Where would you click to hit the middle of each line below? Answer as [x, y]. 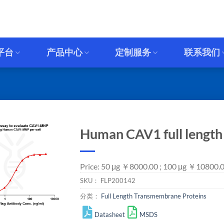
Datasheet [110, 214]
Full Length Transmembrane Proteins [154, 196]
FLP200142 [118, 180]
